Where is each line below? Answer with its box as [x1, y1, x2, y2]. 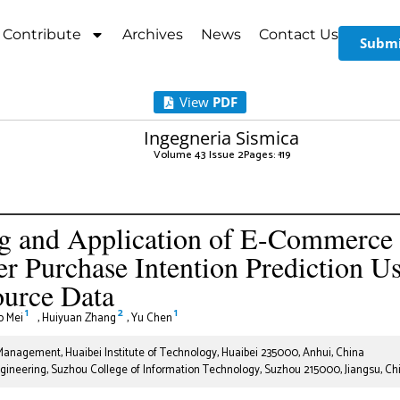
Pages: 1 [243, 146, 282, 163]
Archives [121, 25, 183, 43]
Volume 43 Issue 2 [153, 146, 244, 163]
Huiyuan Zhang [42, 308, 116, 328]
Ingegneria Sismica [144, 125, 300, 150]
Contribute [2, 25, 81, 43]
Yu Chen [131, 308, 172, 328]
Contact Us [258, 25, 338, 43]
